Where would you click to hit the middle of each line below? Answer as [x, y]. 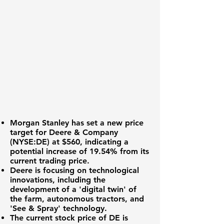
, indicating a [104, 142]
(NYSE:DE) [30, 142]
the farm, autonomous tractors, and [77, 199]
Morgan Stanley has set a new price [77, 123]
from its [133, 151]
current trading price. [50, 161]
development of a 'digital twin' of [73, 189]
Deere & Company [83, 132]
